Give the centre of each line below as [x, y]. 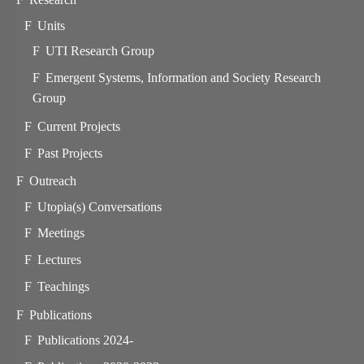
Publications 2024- [85, 340]
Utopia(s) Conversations [99, 206]
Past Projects [69, 153]
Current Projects [78, 126]
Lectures [59, 260]
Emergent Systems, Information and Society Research [183, 78]
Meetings [61, 233]
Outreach [53, 181]
